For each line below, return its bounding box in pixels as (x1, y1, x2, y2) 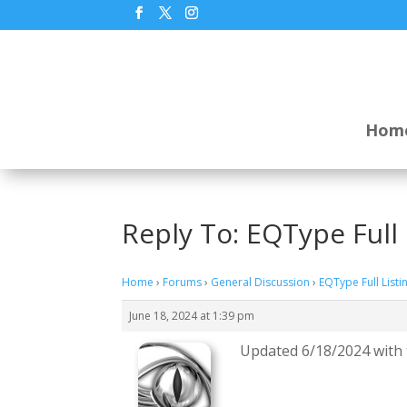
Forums (163, 274, 203, 290)
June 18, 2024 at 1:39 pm (129, 308, 255, 323)
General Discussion (211, 274, 311, 290)
